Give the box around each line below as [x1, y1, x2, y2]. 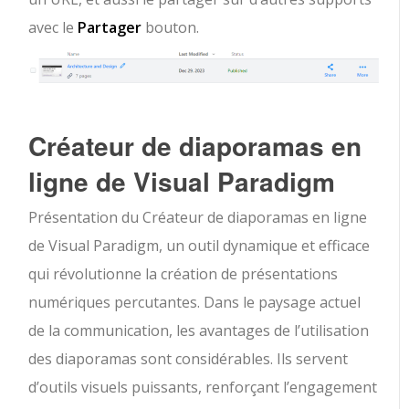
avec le [28, 16, 79, 37]
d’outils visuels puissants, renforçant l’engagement [28, 376, 378, 397]
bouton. [142, 16, 200, 37]
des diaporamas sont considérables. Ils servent [28, 348, 349, 369]
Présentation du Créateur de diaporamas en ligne [28, 206, 368, 227]
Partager [78, 16, 142, 37]
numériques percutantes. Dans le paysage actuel [28, 291, 362, 312]
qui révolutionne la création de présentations [28, 263, 339, 284]
